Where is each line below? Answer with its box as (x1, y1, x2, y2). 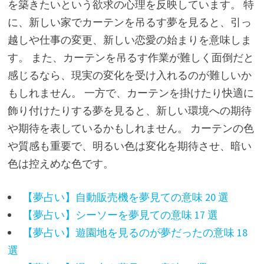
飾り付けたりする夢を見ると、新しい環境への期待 (7, 103, 252, 117)
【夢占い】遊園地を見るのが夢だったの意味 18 (22, 225, 247, 239)
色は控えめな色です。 (7, 156, 114, 170)
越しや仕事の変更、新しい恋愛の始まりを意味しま (7, 32, 252, 47)
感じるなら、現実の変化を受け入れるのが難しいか (7, 68, 252, 82)
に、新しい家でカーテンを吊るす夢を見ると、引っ (7, 15, 252, 29)
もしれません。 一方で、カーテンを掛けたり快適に (7, 85, 254, 100)
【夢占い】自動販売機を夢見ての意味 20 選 (22, 190, 229, 204)
